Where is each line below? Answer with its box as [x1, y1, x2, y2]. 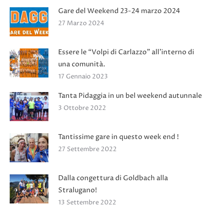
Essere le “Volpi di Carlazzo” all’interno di [58, 47, 194, 57]
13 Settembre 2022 [58, 198, 116, 207]
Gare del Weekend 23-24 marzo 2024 [58, 6, 180, 15]
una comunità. [58, 59, 105, 69]
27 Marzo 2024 [58, 18, 104, 28]
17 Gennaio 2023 [58, 72, 108, 81]
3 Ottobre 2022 [58, 103, 106, 112]
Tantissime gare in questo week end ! [58, 132, 179, 141]
